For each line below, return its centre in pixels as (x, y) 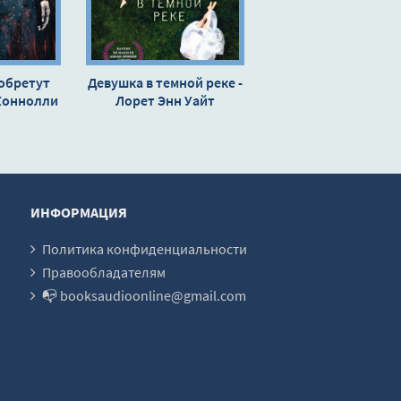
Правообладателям (104, 272)
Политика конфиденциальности (145, 248)
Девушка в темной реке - (165, 82)
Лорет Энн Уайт (165, 100)
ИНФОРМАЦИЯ (79, 212)
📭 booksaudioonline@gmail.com (144, 295)
